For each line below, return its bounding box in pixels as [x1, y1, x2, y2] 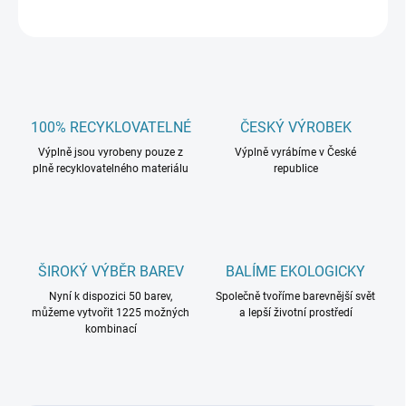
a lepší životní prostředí [238, 306, 353, 320]
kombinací [84, 323, 137, 336]
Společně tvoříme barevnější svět [216, 290, 375, 304]
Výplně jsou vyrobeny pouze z [38, 146, 183, 159]
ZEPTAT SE [44, 12, 98, 25]
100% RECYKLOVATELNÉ [30, 119, 191, 137]
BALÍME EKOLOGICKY [226, 263, 365, 281]
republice [273, 162, 318, 176]
